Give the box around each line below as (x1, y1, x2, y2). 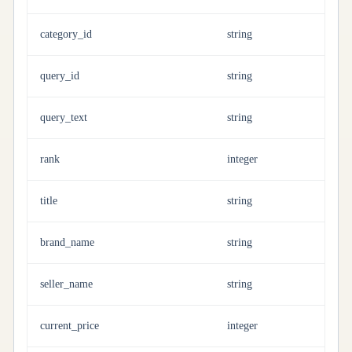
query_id (40, 70, 79, 82)
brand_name (40, 236, 94, 248)
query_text (40, 112, 87, 123)
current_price (40, 320, 99, 332)
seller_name (40, 278, 93, 290)
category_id (40, 28, 92, 40)
